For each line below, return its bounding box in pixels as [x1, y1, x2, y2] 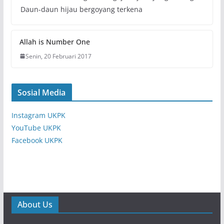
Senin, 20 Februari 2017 [25, 51, 91, 60]
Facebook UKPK [11, 135, 62, 145]
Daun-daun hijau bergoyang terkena [20, 4, 142, 14]
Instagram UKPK [11, 110, 65, 120]
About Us [17, 198, 52, 210]
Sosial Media [17, 86, 66, 98]
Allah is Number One [19, 36, 90, 46]
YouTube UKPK [11, 122, 61, 132]
